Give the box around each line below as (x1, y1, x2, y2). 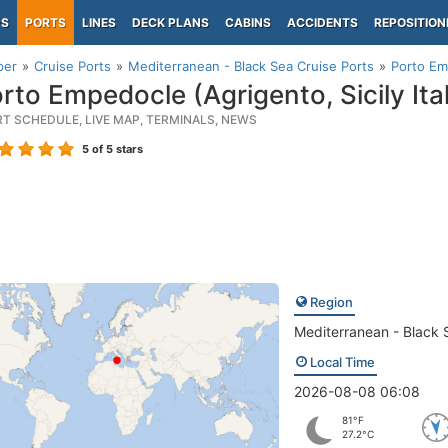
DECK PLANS (132, 15, 209, 30)
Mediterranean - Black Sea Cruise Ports (128, 58, 374, 74)
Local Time (306, 354, 375, 370)
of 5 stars (89, 142, 143, 156)
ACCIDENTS (287, 15, 358, 30)
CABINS (225, 15, 271, 30)
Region (306, 294, 353, 310)
